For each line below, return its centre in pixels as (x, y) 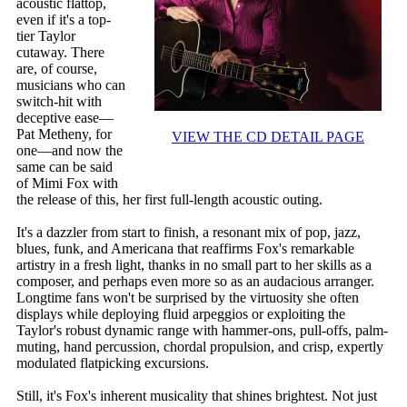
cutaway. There (60, 53)
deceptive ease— (65, 118)
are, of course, (57, 69)
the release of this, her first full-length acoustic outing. (169, 200)
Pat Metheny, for (64, 134)
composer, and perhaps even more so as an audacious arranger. (195, 282)
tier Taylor (46, 36)
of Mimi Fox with (67, 184)
